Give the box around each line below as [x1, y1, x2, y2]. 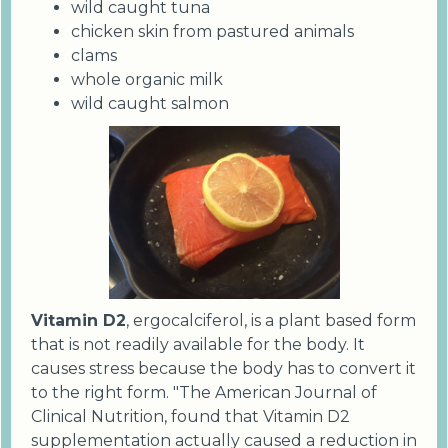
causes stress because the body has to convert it [31, 359, 416, 379]
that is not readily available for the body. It [31, 335, 365, 355]
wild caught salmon [71, 94, 229, 114]
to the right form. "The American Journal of [31, 383, 377, 403]
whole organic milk [71, 70, 223, 90]
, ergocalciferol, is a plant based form [126, 311, 416, 331]
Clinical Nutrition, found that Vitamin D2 [31, 407, 350, 427]
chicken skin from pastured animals [71, 22, 354, 42]
